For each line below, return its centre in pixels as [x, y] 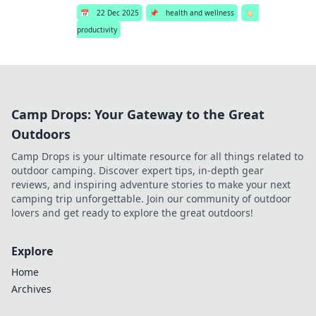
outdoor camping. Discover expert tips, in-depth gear [138, 170]
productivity [97, 30]
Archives [31, 289]
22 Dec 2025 [117, 13]
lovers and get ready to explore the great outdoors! [132, 213]
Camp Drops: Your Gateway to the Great [138, 114]
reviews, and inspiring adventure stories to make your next [151, 184]
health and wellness [200, 13]
